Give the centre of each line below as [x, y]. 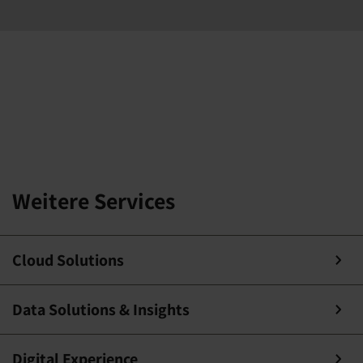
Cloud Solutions [68, 260]
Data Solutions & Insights [101, 310]
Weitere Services [94, 201]
